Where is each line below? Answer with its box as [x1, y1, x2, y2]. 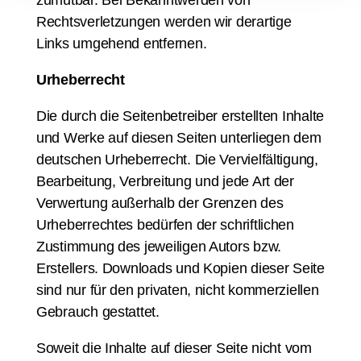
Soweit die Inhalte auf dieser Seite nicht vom [36, 340, 312, 356]
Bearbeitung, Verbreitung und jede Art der [36, 173, 294, 189]
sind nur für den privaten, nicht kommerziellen [36, 282, 319, 298]
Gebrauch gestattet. [36, 304, 160, 320]
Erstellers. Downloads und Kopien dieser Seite [36, 260, 325, 276]
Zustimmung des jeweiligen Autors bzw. [36, 239, 282, 255]
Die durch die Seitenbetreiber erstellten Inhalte [36, 108, 325, 124]
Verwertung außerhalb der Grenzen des [36, 195, 284, 211]
